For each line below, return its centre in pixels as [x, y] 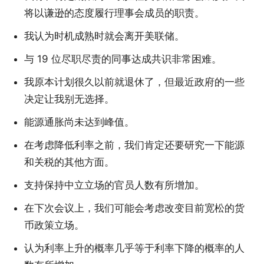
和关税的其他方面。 [69, 162]
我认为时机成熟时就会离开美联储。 [104, 36]
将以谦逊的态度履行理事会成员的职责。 [114, 13]
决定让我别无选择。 [69, 99]
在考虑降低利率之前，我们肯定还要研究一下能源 [134, 145]
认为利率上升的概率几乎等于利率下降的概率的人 [134, 248]
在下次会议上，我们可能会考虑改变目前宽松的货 [134, 208]
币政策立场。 [54, 225]
